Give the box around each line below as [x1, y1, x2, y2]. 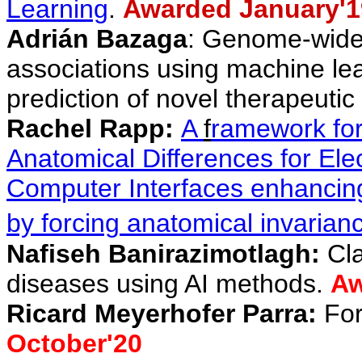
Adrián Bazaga [6, 24, 187, 53]
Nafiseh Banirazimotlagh [6, 239, 311, 268]
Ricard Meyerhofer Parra [6, 299, 308, 328]
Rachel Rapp [6, 114, 165, 143]
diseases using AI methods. [6, 269, 330, 298]
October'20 [6, 329, 142, 358]
